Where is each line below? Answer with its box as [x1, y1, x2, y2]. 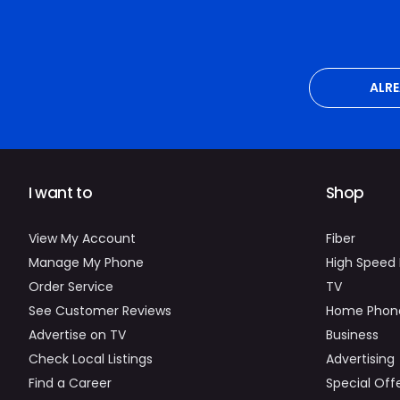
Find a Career [28, 373, 112, 392]
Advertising [325, 349, 395, 368]
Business [325, 325, 379, 344]
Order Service [28, 277, 113, 296]
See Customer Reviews [28, 301, 171, 320]
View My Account [28, 229, 136, 247]
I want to [28, 181, 93, 204]
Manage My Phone [28, 253, 144, 271]
